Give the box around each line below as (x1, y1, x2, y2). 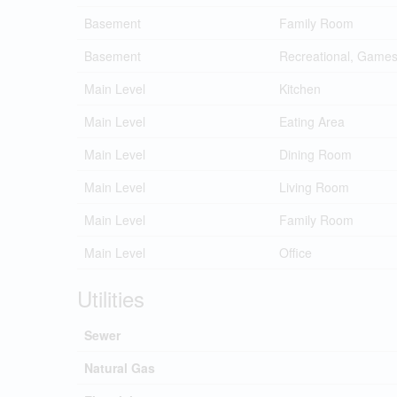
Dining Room (279, 145, 352, 163)
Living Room (279, 178, 349, 196)
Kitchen (279, 80, 321, 97)
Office (279, 244, 312, 261)
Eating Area (279, 113, 345, 130)
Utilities (77, 283, 144, 314)
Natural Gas (84, 359, 155, 377)
